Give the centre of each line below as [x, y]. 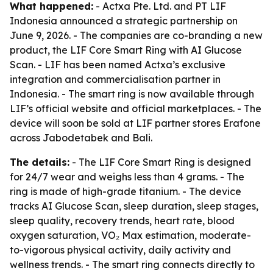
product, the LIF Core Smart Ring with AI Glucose [126, 50]
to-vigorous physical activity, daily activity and [120, 250]
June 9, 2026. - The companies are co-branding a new [136, 35]
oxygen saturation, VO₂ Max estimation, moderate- [130, 235]
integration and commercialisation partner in [115, 79]
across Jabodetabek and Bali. [81, 138]
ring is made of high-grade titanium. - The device [126, 191]
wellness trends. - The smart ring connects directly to [132, 264]
